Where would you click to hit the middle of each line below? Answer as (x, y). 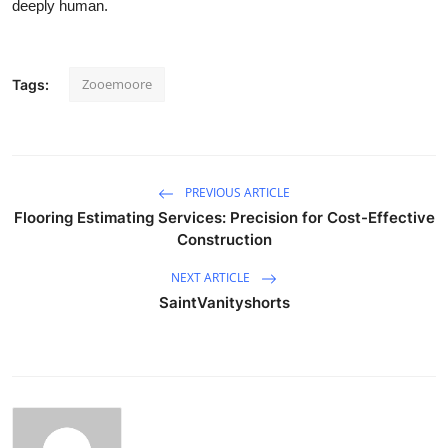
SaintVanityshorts (224, 302)
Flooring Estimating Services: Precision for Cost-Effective (224, 217)
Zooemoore (117, 83)
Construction (224, 239)
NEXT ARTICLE (212, 277)
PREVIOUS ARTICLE (236, 192)
